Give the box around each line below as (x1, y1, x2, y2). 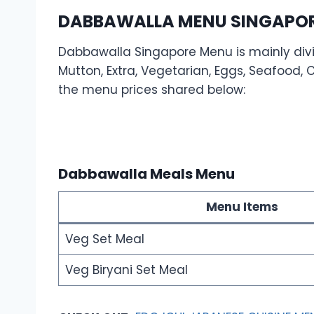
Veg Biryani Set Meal (64, 261, 188, 278)
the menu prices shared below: (58, 81, 245, 98)
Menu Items (205, 198, 278, 215)
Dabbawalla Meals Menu (58, 163, 235, 184)
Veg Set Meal (64, 230, 144, 247)
